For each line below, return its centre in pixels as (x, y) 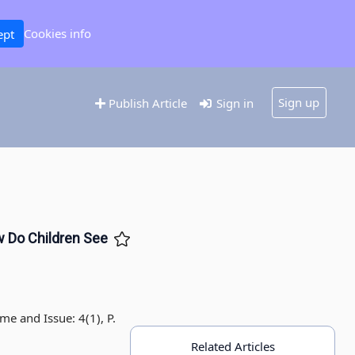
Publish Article (146, 103)
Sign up (299, 103)
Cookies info (57, 34)
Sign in (234, 103)
